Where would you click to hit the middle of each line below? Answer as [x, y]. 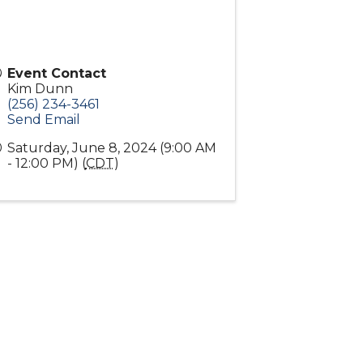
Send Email [43, 120]
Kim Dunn [40, 89]
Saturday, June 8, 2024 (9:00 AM [111, 148]
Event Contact [56, 74]
